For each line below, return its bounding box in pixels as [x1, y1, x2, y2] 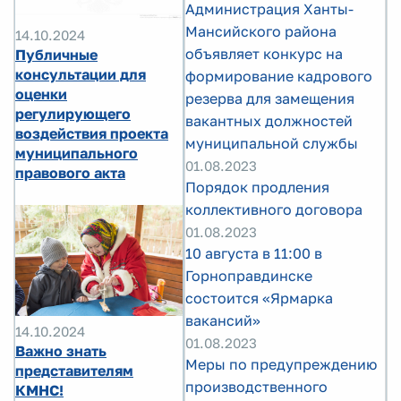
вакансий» [185, 311, 260, 329]
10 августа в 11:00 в [185, 244, 322, 262]
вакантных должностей [185, 112, 353, 130]
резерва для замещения [185, 90, 354, 107]
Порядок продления [185, 178, 329, 196]
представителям [15, 362, 133, 380]
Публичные [15, 45, 98, 64]
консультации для [15, 64, 146, 83]
